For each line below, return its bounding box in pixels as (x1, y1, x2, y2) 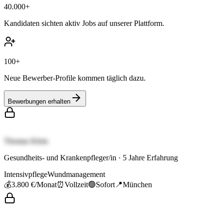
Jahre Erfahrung (127, 153, 178, 162)
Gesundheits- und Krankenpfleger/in (4, 153, 116, 162)
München (123, 180, 152, 189)
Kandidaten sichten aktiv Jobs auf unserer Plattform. (4, 19, 164, 28)
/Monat (35, 180, 57, 189)
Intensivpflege (4, 170, 47, 179)
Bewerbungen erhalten (8, 98, 70, 106)
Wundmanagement (47, 170, 105, 179)
